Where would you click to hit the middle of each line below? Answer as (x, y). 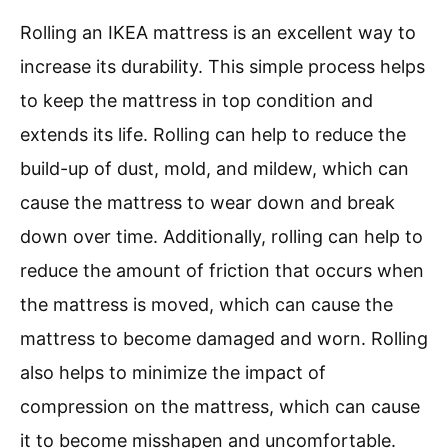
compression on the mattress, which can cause (220, 407)
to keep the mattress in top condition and (196, 101)
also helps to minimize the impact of (173, 373)
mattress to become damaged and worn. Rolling (224, 339)
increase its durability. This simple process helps (222, 67)
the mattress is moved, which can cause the (206, 305)
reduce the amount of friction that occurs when (222, 271)
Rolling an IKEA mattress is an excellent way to (218, 33)
